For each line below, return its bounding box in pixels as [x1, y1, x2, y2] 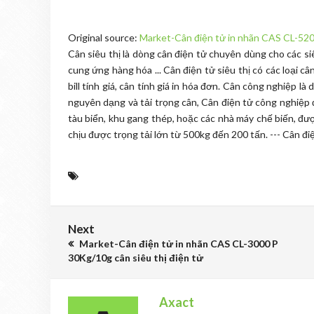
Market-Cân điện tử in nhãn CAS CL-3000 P [77, 238, 278, 250]
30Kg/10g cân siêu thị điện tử [68, 252, 203, 264]
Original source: [68, 32, 139, 43]
